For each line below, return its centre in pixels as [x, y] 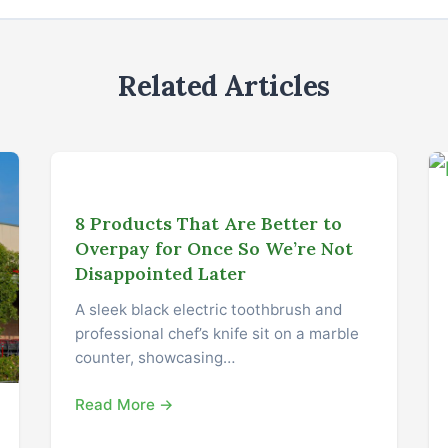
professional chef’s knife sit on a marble [216, 333]
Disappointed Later [160, 273]
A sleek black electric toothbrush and [208, 309]
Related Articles [224, 85]
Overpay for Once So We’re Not [213, 248]
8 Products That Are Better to [208, 223]
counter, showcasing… [154, 357]
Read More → [124, 404]
